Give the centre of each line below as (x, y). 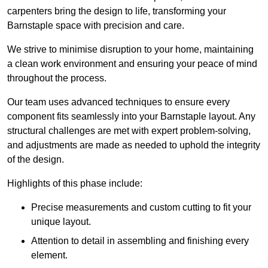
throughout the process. (57, 78)
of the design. (36, 160)
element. (49, 255)
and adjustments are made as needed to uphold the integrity (134, 145)
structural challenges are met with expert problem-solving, (129, 131)
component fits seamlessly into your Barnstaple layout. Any (131, 117)
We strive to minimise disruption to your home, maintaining (130, 50)
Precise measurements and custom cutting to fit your (141, 208)
